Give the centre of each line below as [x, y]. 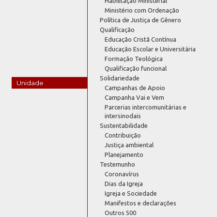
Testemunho [118, 164]
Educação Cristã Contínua [141, 39]
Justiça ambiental [129, 145]
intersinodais [123, 116]
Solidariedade [120, 78]
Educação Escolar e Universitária [150, 49]
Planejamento [124, 155]
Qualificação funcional [136, 69]
